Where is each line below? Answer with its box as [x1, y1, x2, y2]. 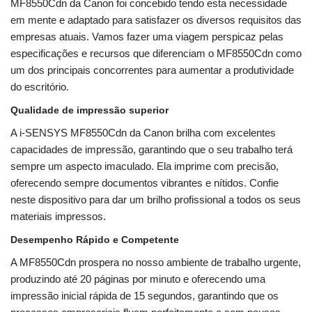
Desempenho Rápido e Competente [10, 234, 179, 246]
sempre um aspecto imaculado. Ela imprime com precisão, [10, 160, 279, 173]
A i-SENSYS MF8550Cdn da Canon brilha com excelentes [10, 127, 276, 139]
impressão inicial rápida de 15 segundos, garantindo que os [10, 290, 279, 302]
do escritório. [10, 81, 69, 93]
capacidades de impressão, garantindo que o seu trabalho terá [10, 143, 292, 156]
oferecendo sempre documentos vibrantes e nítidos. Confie [10, 177, 279, 189]
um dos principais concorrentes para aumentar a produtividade [10, 64, 294, 77]
